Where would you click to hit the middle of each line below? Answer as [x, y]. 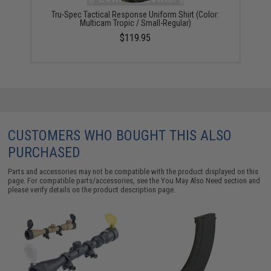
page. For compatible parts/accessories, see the [85, 181]
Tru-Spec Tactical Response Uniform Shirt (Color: [135, 15]
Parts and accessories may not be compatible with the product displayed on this [133, 172]
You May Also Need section [204, 181]
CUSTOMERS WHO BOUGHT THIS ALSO [120, 136]
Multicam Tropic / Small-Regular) [135, 23]
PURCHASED [44, 153]
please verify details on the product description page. [92, 190]
